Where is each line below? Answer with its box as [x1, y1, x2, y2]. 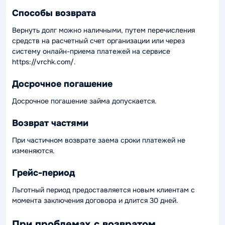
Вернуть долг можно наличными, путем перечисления [12, 26, 195, 35]
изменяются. [12, 146, 55, 155]
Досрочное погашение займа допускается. [12, 96, 157, 105]
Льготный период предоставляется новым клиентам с [12, 185, 195, 194]
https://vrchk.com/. [12, 57, 76, 66]
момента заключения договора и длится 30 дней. [12, 196, 178, 205]
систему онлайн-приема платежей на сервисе [12, 47, 170, 56]
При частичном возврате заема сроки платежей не [12, 136, 185, 145]
